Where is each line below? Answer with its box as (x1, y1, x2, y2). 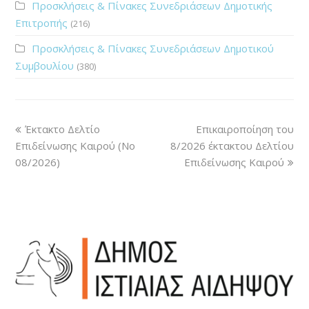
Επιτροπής (15, 15, 68, 30)
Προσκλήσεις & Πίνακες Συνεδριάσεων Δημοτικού (32, 41, 275, 55)
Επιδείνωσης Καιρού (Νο (15, 138, 136, 152)
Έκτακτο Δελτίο (25, 121, 101, 136)
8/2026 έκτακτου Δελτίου (170, 138, 294, 152)
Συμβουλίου (15, 58, 74, 72)
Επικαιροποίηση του (195, 121, 294, 136)
